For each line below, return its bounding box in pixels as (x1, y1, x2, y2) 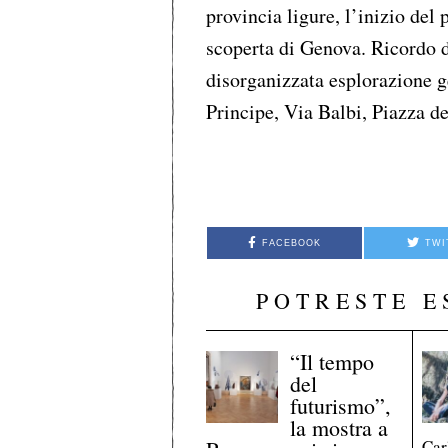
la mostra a (290, 412, 389, 442)
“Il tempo (290, 346, 375, 376)
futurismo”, (290, 390, 392, 420)
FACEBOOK (262, 238, 322, 249)
